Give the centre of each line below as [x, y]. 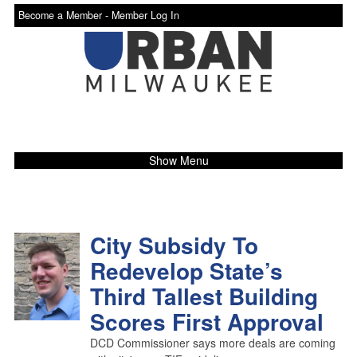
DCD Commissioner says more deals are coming [212, 342]
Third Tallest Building [204, 296]
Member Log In [145, 15]
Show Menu [178, 160]
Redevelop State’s [186, 270]
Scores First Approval [206, 321]
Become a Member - [65, 15]
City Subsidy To [174, 245]
